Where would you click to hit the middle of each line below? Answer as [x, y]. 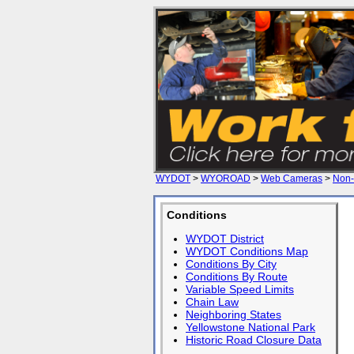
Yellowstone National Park [250, 327]
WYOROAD [226, 179]
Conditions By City [231, 264]
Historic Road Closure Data [254, 340]
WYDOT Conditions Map [247, 251]
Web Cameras [292, 179]
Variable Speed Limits [240, 289]
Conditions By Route [237, 277]
